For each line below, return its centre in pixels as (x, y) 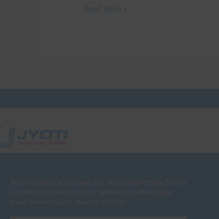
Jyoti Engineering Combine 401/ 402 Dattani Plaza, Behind (98, 182)
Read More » (106, 8)
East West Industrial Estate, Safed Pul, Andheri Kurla (91, 192)
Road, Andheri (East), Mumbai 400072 (67, 201)
